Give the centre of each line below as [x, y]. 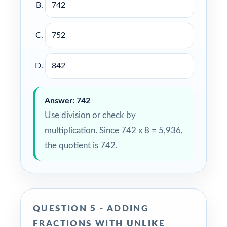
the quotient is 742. [81, 145]
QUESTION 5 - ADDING [91, 208]
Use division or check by [90, 115]
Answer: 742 [67, 101]
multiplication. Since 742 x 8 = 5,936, [114, 130]
